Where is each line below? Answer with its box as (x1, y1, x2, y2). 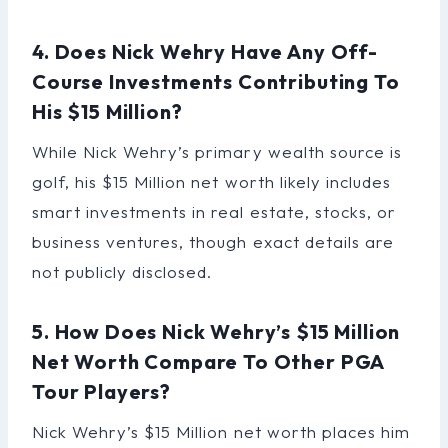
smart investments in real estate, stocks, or (32, 200, 396, 222)
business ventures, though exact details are (32, 230, 394, 252)
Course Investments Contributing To (32, 68, 400, 94)
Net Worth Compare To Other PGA (32, 348, 385, 374)
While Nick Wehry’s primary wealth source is (32, 140, 402, 162)
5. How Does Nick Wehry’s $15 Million (32, 318, 401, 344)
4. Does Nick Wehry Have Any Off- (32, 38, 378, 64)
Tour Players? (32, 378, 171, 404)
